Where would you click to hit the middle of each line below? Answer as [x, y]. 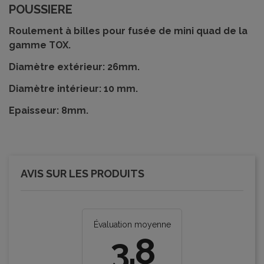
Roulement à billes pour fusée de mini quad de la [128, 31]
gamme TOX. [40, 45]
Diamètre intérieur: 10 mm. [73, 88]
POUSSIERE [41, 10]
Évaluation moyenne [132, 224]
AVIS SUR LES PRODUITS [82, 173]
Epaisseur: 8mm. [49, 110]
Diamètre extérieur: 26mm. [74, 67]
